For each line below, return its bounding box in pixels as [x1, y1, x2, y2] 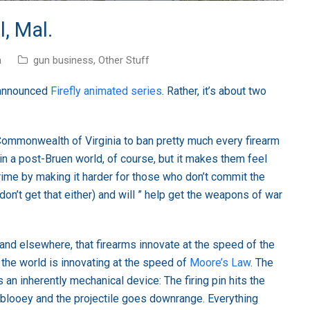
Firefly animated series [51, 84, 162, 98]
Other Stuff [98, 53, 149, 66]
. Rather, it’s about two [162, 84, 266, 98]
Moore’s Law [190, 255, 250, 269]
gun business [33, 53, 93, 66]
